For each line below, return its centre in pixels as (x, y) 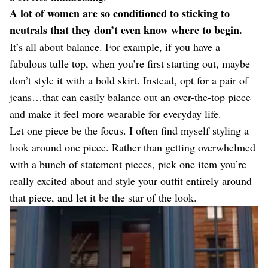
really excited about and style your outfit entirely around (131, 181)
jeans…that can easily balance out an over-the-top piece (130, 97)
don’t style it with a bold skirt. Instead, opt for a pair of (129, 80)
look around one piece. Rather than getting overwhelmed (133, 147)
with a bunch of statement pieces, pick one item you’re (128, 164)
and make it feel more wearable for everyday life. (115, 114)
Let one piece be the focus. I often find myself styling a (129, 130)
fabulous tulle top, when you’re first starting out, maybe (130, 63)
